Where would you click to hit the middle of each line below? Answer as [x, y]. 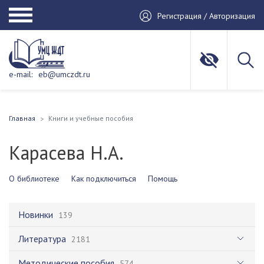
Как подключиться [104, 179]
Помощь [163, 179]
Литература [42, 239]
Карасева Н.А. [66, 153]
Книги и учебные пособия [91, 118]
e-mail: [21, 74]
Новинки [36, 214]
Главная [22, 118]
